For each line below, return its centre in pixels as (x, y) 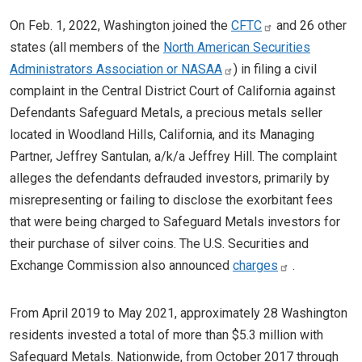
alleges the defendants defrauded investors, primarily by (170, 178)
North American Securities (237, 47)
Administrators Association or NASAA (116, 69)
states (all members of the (86, 47)
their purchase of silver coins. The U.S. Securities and (159, 244)
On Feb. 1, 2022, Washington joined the (120, 25)
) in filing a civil (275, 69)
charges (255, 265)
